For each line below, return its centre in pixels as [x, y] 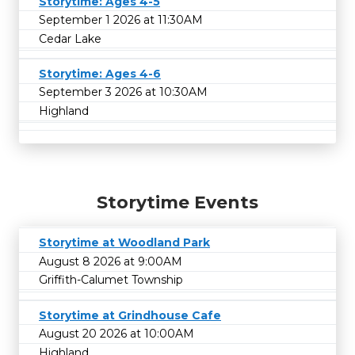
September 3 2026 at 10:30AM [123, 92]
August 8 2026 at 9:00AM [111, 261]
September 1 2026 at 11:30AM [121, 20]
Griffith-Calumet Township [111, 280]
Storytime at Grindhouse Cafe [130, 315]
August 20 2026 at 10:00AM [116, 334]
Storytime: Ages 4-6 [100, 73]
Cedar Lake [70, 38]
